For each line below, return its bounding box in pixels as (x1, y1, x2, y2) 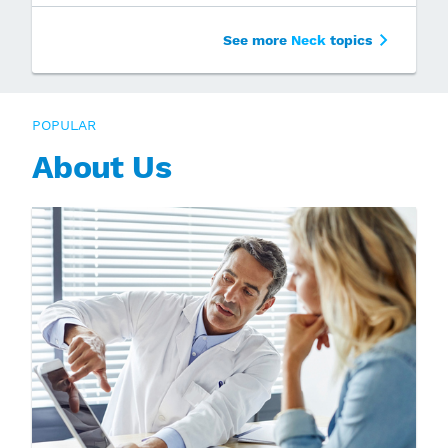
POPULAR (32, 116, 96, 133)
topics (326, 31, 372, 48)
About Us (32, 147, 171, 186)
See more (223, 31, 291, 48)
